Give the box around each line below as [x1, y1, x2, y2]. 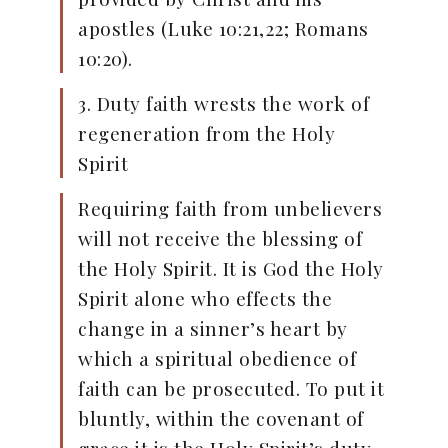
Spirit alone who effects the [78, 285, 332, 312]
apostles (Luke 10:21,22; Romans [78, 15, 369, 42]
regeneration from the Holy [78, 120, 335, 147]
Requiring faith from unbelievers [78, 195, 382, 222]
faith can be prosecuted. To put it [78, 375, 384, 402]
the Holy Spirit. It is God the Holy [78, 255, 384, 282]
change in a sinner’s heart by [78, 315, 348, 342]
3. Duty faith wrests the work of [78, 90, 369, 117]
